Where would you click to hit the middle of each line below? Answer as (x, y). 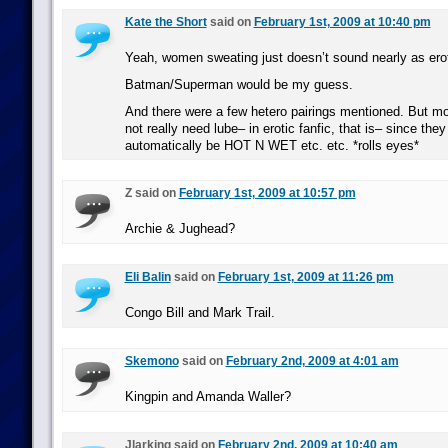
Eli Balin (147, 277)
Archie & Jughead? (179, 228)
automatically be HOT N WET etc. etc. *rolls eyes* (271, 145)
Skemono (151, 361)
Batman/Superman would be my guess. (238, 84)
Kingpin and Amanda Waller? (207, 396)
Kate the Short (165, 22)
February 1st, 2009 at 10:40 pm (342, 22)
